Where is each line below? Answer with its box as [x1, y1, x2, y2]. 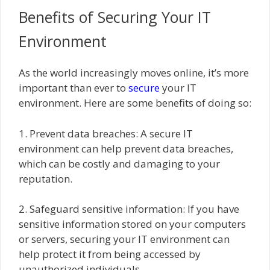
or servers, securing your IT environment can [19, 232, 230, 246]
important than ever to [19, 81, 128, 95]
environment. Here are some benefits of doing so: [19, 96, 251, 110]
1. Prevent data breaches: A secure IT [19, 126, 193, 140]
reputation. [19, 171, 72, 186]
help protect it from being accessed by [19, 247, 201, 262]
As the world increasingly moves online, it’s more [19, 66, 249, 80]
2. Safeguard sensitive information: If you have [19, 202, 239, 216]
